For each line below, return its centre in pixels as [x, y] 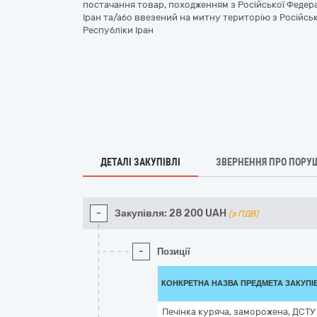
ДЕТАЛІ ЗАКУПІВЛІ [140, 162]
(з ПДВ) [243, 214]
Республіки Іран [118, 30]
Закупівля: [141, 213]
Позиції [174, 252]
